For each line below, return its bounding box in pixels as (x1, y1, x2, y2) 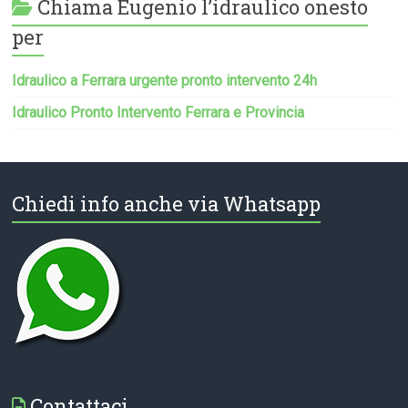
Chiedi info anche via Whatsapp (12, 189, 321, 217)
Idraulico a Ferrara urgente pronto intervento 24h (12, 71, 318, 89)
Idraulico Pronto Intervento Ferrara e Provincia (12, 103, 305, 121)
